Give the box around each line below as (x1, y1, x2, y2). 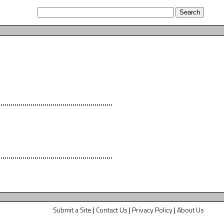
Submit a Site (53, 204, 91, 215)
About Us (177, 204, 204, 215)
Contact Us (96, 204, 127, 215)
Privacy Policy (132, 204, 172, 215)
